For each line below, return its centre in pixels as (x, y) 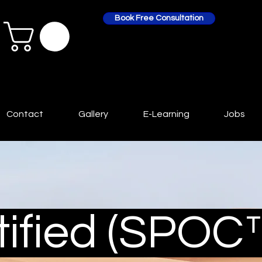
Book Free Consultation (159, 18)
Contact (25, 114)
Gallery (93, 114)
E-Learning (166, 114)
